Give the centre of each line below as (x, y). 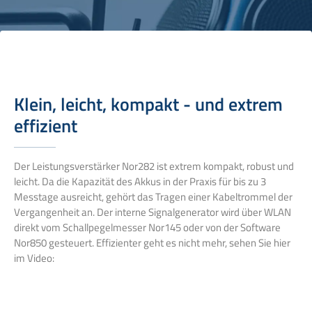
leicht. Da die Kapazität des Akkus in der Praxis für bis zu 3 (140, 181)
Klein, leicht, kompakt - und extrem (148, 103)
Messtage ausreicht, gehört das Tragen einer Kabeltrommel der (153, 196)
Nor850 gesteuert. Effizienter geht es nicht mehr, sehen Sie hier (152, 242)
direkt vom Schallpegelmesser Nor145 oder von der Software (147, 227)
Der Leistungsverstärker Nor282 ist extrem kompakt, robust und (154, 166)
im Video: (34, 258)
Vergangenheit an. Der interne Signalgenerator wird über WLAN (153, 212)
